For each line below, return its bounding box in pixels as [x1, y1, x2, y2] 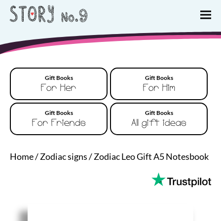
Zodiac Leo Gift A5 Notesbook [94, 151, 209, 162]
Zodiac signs [40, 151, 87, 162]
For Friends [32, 118, 86, 128]
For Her [41, 83, 76, 93]
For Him [143, 83, 175, 93]
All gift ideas [131, 118, 186, 128]
